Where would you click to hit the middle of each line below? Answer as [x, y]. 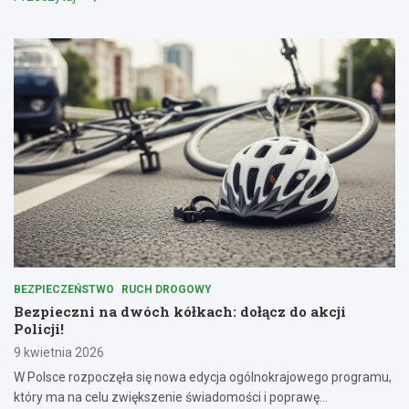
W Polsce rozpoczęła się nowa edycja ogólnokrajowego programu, [203, 378]
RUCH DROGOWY [167, 290]
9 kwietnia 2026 [59, 353]
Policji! [39, 329]
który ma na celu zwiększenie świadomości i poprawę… [171, 398]
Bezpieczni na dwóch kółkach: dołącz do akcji [180, 312]
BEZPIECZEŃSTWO [64, 290]
